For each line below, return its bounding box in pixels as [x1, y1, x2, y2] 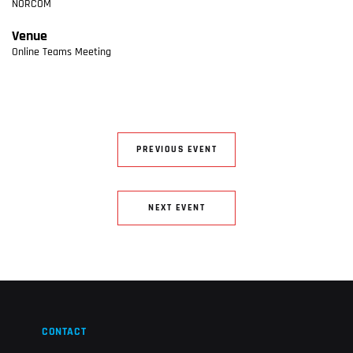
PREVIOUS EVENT [136, 145, 217, 154]
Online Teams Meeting [12, 46, 111, 58]
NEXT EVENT [148, 203, 205, 213]
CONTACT [42, 326, 87, 338]
